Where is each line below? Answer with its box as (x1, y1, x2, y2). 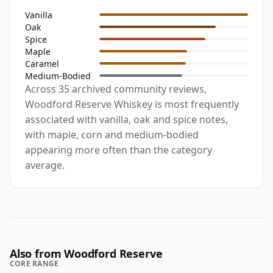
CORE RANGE (10, 258, 59, 269)
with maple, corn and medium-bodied (25, 128, 199, 142)
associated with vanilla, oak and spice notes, (25, 113, 228, 127)
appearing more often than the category (25, 143, 212, 157)
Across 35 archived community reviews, (25, 82, 207, 96)
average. (25, 158, 65, 172)
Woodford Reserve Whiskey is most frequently (25, 97, 239, 112)
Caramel (25, 57, 59, 69)
